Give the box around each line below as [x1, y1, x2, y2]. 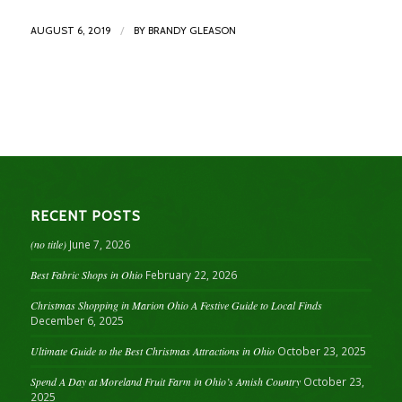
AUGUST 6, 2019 [30, 24, 111, 37]
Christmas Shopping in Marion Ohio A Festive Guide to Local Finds [30, 298, 322, 313]
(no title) [30, 237, 66, 252]
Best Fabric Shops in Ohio [30, 267, 143, 283]
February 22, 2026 [144, 267, 237, 283]
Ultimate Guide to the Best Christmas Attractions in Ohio [30, 344, 275, 359]
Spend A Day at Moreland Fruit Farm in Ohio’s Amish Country [30, 374, 301, 389]
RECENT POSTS [30, 207, 141, 225]
